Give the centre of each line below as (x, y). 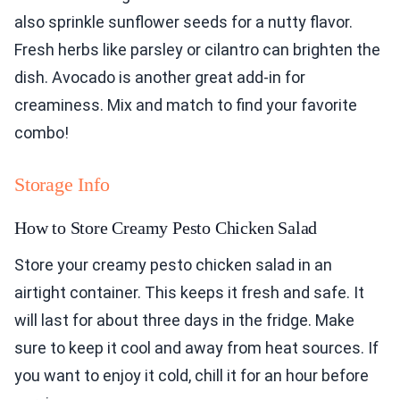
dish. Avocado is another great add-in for (160, 77)
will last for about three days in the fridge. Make (184, 320)
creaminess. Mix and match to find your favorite (186, 105)
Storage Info (62, 184)
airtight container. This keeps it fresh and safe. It (189, 292)
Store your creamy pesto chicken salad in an (173, 265)
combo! (42, 133)
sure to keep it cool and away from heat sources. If (196, 348)
